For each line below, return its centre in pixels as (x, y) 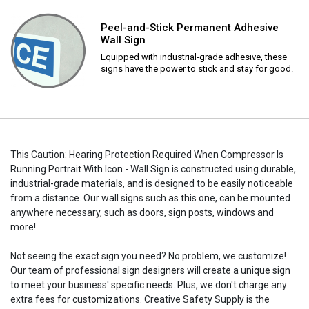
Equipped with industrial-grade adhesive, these (194, 57)
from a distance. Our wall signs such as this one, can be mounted (150, 198)
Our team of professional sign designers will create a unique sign (150, 270)
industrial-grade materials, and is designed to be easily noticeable (152, 183)
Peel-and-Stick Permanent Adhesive (190, 27)
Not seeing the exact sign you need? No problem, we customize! (148, 256)
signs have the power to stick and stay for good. (197, 68)
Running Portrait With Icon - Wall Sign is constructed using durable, (153, 169)
